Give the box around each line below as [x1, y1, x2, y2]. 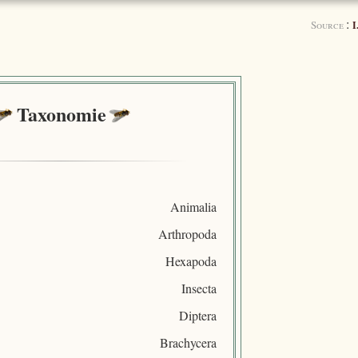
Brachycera [159, 333, 217, 351]
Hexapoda [165, 252, 217, 269]
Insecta [181, 279, 217, 296]
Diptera [178, 306, 217, 324]
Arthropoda [157, 225, 217, 242]
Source [310, 17, 346, 32]
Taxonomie [16, 100, 106, 129]
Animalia [169, 197, 217, 215]
